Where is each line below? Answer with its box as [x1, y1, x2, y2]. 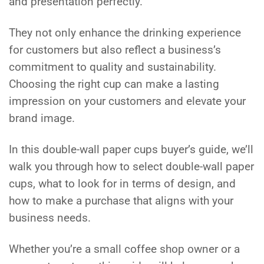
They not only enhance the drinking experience [9, 26, 241, 39]
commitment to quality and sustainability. [9, 60, 216, 74]
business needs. [9, 211, 91, 225]
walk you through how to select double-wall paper [9, 160, 254, 173]
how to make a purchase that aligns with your [9, 194, 233, 207]
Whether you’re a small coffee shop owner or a [9, 243, 240, 256]
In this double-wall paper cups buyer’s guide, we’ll [9, 143, 253, 156]
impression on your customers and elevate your [9, 94, 246, 108]
